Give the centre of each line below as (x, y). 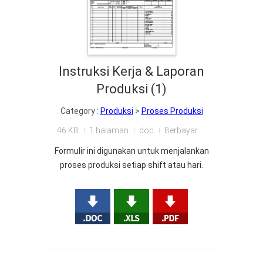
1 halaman (109, 131)
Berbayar (181, 131)
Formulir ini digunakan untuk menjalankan (131, 151)
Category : (80, 111)
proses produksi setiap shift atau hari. (131, 165)
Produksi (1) (131, 89)
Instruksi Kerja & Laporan (131, 72)
